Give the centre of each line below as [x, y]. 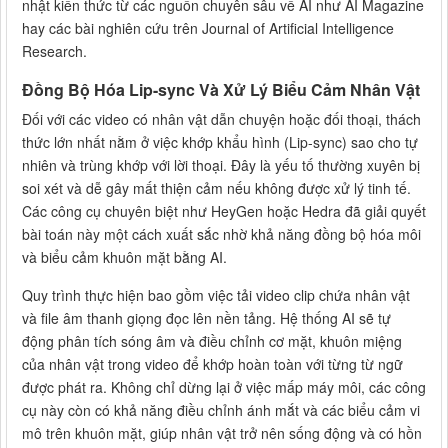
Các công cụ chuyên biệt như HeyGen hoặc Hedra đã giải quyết [224, 210]
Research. [54, 50]
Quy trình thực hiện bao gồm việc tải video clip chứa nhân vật [216, 294]
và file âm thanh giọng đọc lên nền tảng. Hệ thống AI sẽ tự [206, 317]
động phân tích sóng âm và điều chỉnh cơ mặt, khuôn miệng [212, 340]
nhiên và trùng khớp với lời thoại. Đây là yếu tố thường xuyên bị [221, 164]
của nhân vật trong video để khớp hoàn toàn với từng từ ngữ [212, 363]
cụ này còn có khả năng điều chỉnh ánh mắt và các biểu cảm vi [221, 409]
